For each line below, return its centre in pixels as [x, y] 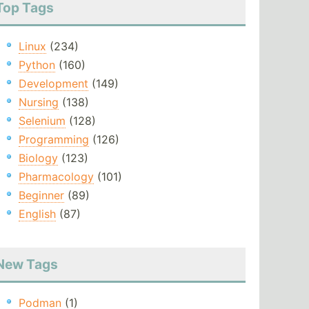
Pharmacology [56, 177]
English [37, 214]
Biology [38, 158]
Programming [53, 140]
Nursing [38, 102]
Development [53, 84]
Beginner [41, 196]
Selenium [42, 121]
